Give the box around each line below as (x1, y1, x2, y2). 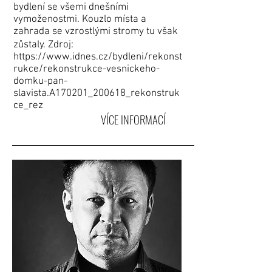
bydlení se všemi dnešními (13, 1, 129, 13)
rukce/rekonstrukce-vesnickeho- (13, 63, 160, 75)
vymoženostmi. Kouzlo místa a (13, 13, 146, 25)
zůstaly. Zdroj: (13, 39, 73, 51)
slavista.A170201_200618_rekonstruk (13, 87, 180, 100)
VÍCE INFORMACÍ (100, 111, 166, 127)
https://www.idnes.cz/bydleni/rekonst (13, 51, 182, 63)
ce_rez (13, 100, 43, 112)
